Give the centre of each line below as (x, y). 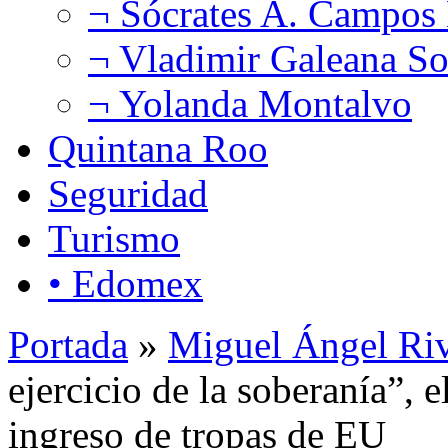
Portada (68, 344)
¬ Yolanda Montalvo (250, 103)
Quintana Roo (158, 148)
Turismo (114, 238)
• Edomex (125, 283)
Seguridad (128, 193)
